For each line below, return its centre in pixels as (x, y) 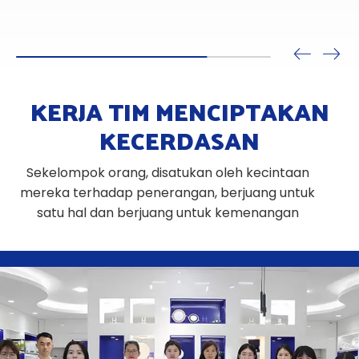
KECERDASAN (179, 139)
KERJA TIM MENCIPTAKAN (179, 111)
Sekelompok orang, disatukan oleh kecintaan (167, 172)
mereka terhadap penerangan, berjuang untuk (167, 192)
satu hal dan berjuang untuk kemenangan (167, 212)
